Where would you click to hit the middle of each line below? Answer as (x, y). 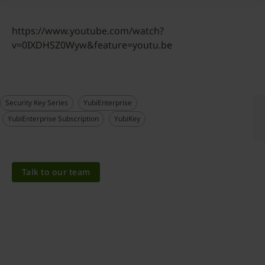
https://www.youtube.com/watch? (88, 30)
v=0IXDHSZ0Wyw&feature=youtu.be (92, 45)
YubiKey (127, 118)
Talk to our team (56, 172)
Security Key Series (37, 102)
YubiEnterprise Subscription (53, 118)
